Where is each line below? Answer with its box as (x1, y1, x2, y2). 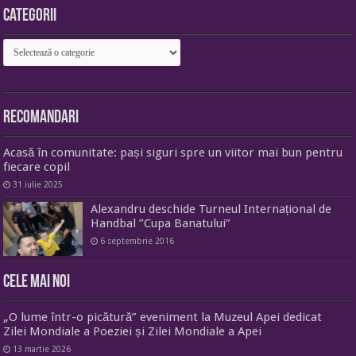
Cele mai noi (3, 273, 71, 292)
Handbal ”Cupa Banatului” (91, 216, 231, 231)
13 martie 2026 (13, 344, 72, 354)
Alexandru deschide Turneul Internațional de (91, 202, 332, 217)
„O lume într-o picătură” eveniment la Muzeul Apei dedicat (3, 310, 323, 325)
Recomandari (3, 109, 79, 128)
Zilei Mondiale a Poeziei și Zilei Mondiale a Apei (3, 324, 262, 339)
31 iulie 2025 (13, 180, 64, 190)
